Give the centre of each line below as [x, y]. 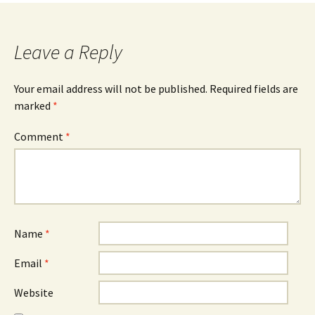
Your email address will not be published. [111, 89]
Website [34, 292]
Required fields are [254, 89]
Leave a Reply [68, 52]
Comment [40, 136]
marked [33, 105]
